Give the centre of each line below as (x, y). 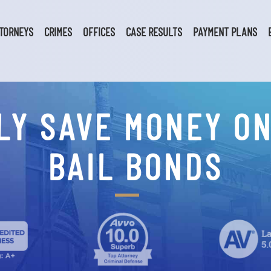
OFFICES (99, 32)
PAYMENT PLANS (225, 32)
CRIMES (58, 32)
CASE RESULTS (154, 32)
